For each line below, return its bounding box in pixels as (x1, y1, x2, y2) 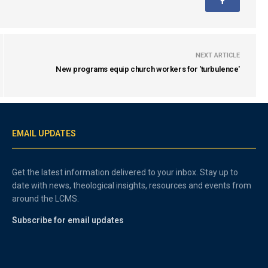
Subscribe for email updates (12, 215, 124, 225)
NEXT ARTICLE (196, 51, 240, 59)
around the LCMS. (12, 194, 80, 203)
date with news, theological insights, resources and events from (12, 181, 252, 190)
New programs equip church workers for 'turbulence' (56, 65, 240, 74)
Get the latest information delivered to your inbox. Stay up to (12, 167, 239, 177)
